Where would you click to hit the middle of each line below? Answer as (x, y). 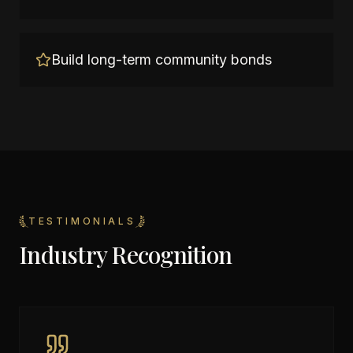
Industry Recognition (125, 255)
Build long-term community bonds (162, 59)
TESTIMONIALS (82, 221)
